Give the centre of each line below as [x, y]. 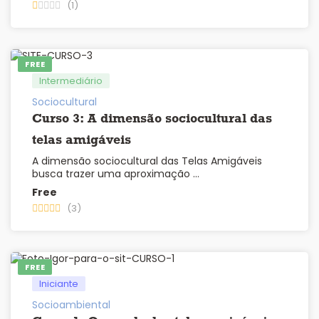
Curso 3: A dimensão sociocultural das [152, 120]
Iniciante [59, 284]
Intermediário [71, 81]
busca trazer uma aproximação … [116, 174]
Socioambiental [71, 305]
